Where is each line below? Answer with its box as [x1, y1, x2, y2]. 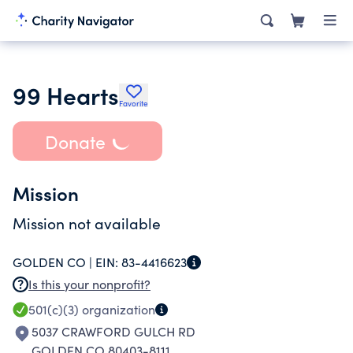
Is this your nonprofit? [28, 276, 150, 292]
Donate [44, 128, 106, 154]
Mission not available [13, 213, 161, 233]
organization [79, 301, 155, 318]
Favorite [119, 98, 148, 109]
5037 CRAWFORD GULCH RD [32, 323, 195, 340]
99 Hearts [13, 78, 119, 111]
